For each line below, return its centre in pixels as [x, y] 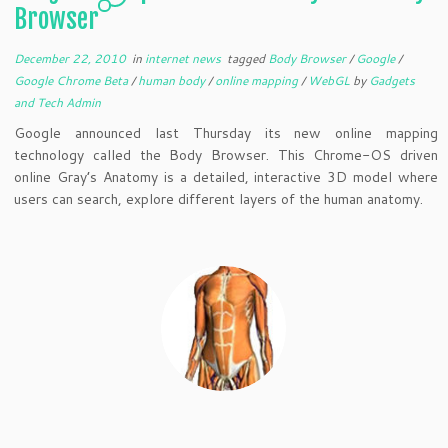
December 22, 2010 [70, 58]
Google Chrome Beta [73, 80]
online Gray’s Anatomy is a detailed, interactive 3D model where [226, 177]
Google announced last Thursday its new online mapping [226, 133]
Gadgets [392, 80]
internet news [185, 58]
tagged [246, 58]
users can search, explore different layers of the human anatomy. [219, 199]
